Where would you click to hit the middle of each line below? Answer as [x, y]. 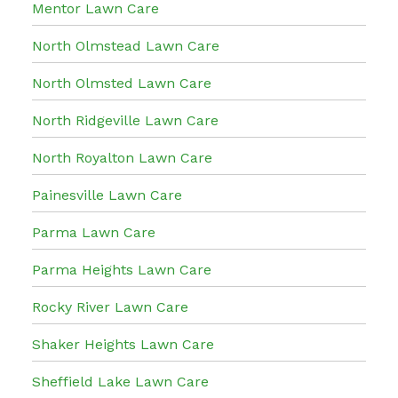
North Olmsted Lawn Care [122, 83]
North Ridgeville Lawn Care [125, 120]
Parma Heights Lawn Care [122, 269]
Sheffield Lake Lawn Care [120, 381]
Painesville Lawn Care [107, 195]
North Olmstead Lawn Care [126, 45]
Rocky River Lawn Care [110, 306]
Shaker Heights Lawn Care [123, 344]
